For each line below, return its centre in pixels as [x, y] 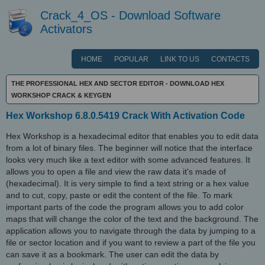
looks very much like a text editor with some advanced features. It [128, 160]
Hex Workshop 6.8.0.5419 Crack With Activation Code [125, 116]
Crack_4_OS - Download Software [130, 15]
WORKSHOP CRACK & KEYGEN [61, 95]
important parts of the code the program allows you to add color [125, 207]
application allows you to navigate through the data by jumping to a [131, 231]
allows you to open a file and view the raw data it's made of [116, 172]
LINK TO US [180, 59]
